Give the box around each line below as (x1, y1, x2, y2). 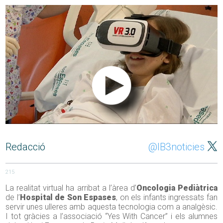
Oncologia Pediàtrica (136, 183, 218, 193)
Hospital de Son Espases (19, 193, 116, 203)
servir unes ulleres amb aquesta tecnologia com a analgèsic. (5, 202, 218, 212)
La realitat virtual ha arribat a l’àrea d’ (5, 183, 136, 193)
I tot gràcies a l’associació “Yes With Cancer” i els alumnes (5, 212, 218, 222)
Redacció (5, 141, 46, 153)
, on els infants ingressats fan (116, 193, 218, 203)
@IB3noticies (148, 141, 205, 153)
